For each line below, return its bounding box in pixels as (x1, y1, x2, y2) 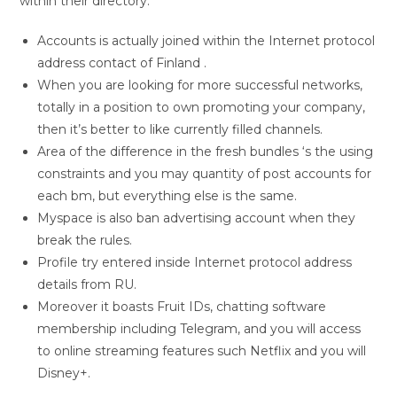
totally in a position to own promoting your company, (37, 99, 366, 115)
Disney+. (37, 365, 91, 381)
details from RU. (37, 276, 137, 292)
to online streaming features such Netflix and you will (37, 343, 367, 359)
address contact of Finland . (37, 55, 207, 71)
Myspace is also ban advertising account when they (37, 210, 356, 226)
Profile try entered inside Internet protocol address (37, 254, 353, 270)
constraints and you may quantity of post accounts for (37, 166, 372, 182)
